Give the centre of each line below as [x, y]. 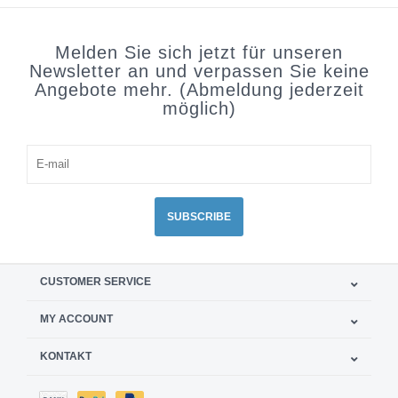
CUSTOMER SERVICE [96, 281]
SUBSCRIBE [199, 216]
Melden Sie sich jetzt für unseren [199, 52]
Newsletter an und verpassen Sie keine [199, 71]
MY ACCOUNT [76, 318]
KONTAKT [66, 356]
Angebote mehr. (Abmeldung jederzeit [199, 89]
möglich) [199, 108]
